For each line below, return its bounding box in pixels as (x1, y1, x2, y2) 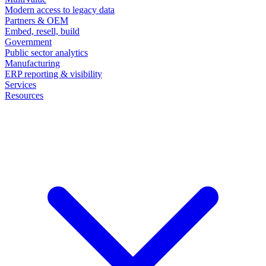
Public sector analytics (5, 47, 88, 58)
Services (5, 79, 36, 90)
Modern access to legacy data (5, 4, 115, 15)
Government (5, 36, 52, 47)
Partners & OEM (5, 15, 68, 26)
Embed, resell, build (5, 26, 80, 36)
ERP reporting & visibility (5, 68, 102, 79)
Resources (5, 90, 43, 100)
